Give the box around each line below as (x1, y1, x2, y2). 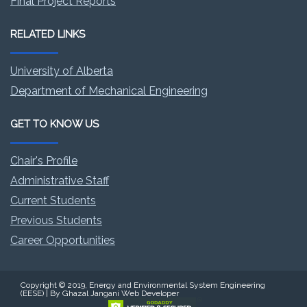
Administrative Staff (10, 173, 109, 187)
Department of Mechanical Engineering (10, 84, 208, 97)
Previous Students (10, 213, 102, 227)
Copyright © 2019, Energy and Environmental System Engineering (21, 280, 265, 290)
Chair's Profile (10, 153, 77, 167)
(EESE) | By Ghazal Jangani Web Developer (21, 288, 179, 298)
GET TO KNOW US (10, 117, 99, 130)
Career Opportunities (10, 233, 115, 247)
